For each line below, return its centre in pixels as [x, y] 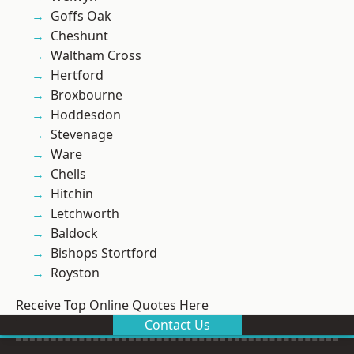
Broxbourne [87, 95]
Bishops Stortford [104, 253]
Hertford [77, 75]
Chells [68, 174]
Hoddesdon [86, 115]
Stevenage [82, 135]
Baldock [74, 233]
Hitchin [72, 194]
